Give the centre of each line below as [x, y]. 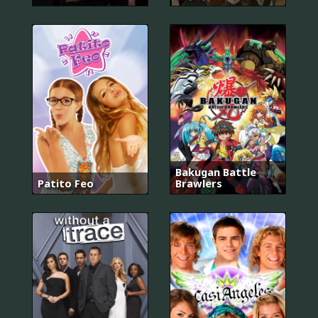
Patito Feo [66, 183]
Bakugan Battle [216, 171]
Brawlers [199, 183]
